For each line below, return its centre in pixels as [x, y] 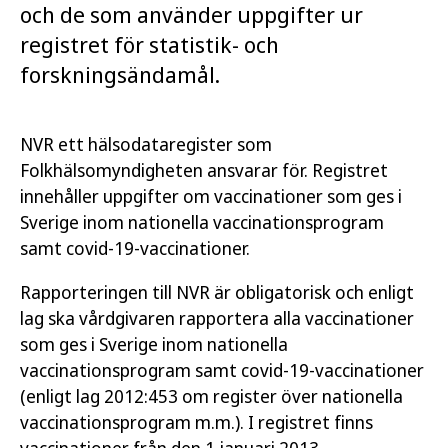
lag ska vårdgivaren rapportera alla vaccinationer [217, 318]
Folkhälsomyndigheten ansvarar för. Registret [204, 170]
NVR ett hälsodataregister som [146, 144]
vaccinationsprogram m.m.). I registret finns [196, 422]
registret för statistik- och [149, 44]
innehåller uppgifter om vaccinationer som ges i [211, 196]
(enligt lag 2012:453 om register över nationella [211, 396]
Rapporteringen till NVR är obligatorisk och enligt [217, 292]
